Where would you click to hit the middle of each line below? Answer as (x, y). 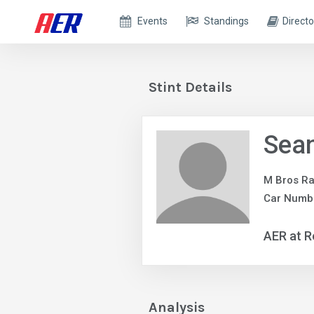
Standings (227, 21)
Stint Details (190, 87)
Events (153, 21)
